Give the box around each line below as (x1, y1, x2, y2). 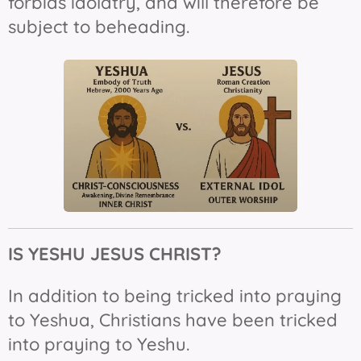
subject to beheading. (8, 15, 204, 38)
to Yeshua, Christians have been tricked (8, 309, 338, 332)
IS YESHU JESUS (8, 243, 144, 266)
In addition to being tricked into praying (8, 284, 342, 308)
